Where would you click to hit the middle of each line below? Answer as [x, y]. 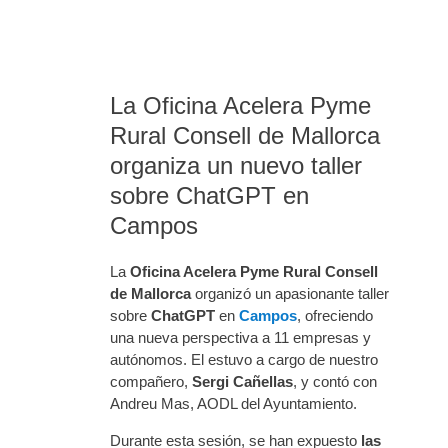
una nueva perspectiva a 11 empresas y [240, 338]
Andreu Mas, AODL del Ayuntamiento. [233, 404]
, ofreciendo [335, 316]
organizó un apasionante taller [290, 294]
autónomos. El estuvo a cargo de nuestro [244, 360]
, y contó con [335, 382]
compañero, [151, 382]
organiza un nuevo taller [236, 166]
